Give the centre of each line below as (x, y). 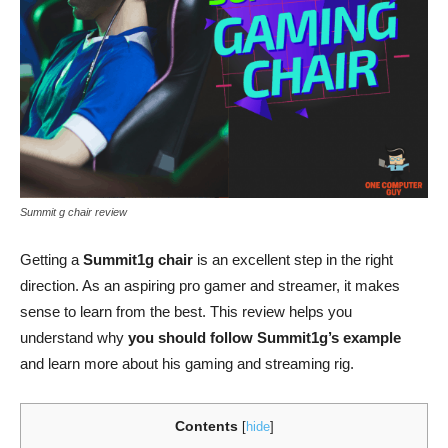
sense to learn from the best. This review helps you (186, 311)
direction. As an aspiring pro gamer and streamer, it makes (210, 285)
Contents (206, 426)
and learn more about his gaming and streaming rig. (187, 363)
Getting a (51, 259)
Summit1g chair (138, 259)
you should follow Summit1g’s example (264, 337)
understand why (74, 337)
